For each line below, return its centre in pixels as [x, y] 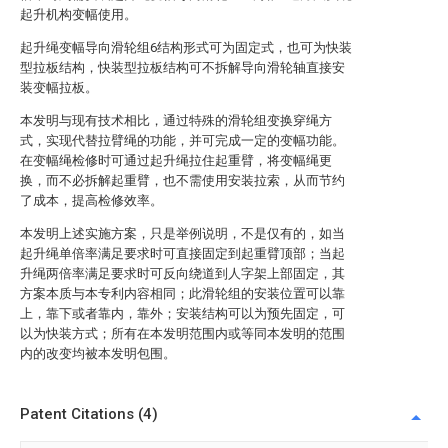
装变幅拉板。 [59, 87]
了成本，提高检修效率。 [91, 200]
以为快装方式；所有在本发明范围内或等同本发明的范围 [182, 333]
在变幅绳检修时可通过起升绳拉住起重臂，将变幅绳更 [176, 160]
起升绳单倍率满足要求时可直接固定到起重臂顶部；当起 [182, 253]
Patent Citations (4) [89, 414]
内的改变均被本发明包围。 [98, 353]
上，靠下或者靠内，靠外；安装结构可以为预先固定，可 [182, 313]
